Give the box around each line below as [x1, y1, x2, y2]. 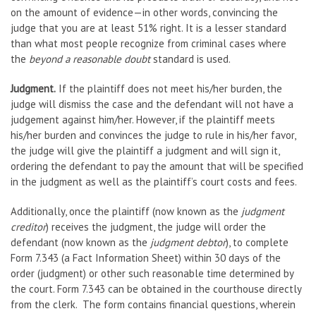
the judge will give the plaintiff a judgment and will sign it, [11, 144, 279, 157]
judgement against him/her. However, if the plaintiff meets [11, 113, 275, 126]
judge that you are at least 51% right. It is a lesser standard [11, 21, 286, 35]
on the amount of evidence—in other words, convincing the [11, 6, 278, 19]
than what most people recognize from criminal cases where [11, 37, 286, 50]
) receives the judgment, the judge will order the [46, 220, 266, 233]
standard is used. [150, 52, 231, 66]
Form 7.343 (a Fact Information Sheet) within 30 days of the [11, 251, 281, 265]
